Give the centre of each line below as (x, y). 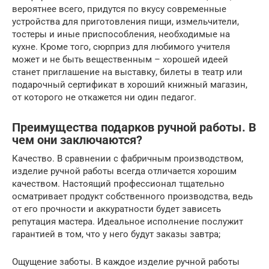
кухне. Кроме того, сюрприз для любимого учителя (121, 47)
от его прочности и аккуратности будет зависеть (116, 209)
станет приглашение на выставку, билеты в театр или (127, 72)
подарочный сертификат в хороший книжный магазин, (130, 85)
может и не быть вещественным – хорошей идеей (120, 59)
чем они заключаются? (77, 141)
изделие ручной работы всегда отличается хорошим (124, 171)
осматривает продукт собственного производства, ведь (132, 196)
